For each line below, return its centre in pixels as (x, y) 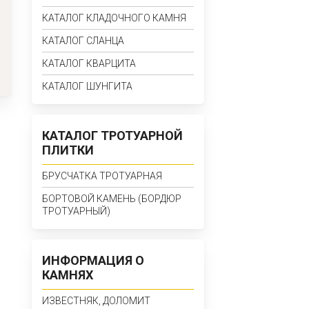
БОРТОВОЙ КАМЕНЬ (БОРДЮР (112, 199)
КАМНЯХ (68, 275)
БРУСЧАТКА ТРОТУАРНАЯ (102, 176)
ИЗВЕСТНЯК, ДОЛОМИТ (96, 301)
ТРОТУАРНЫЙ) (76, 211)
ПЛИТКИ (68, 150)
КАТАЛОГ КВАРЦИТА (89, 63)
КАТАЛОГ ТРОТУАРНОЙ (112, 136)
